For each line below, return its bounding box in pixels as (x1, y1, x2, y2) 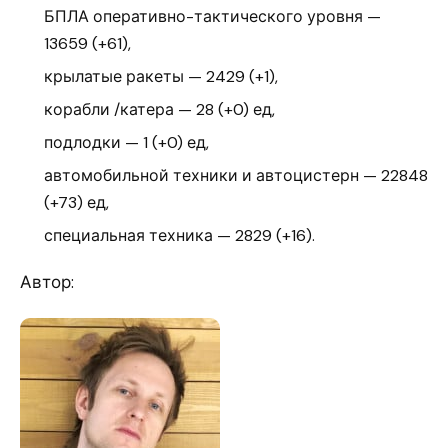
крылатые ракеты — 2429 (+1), (44, 65, 278, 87)
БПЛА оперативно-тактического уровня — (44, 5, 381, 27)
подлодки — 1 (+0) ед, (44, 131, 209, 153)
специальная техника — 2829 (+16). (44, 224, 315, 246)
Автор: (20, 270, 74, 293)
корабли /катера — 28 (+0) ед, (44, 98, 275, 120)
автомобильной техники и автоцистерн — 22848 (44, 164, 428, 186)
